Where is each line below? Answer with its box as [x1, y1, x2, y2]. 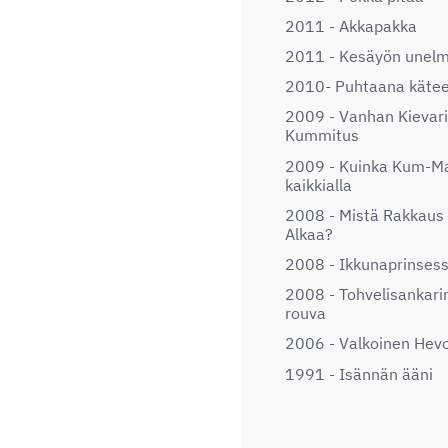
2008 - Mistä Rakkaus [285, 204, 444, 225]
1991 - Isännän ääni [285, 363, 433, 384]
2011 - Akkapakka [285, 15, 417, 36]
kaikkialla [285, 174, 352, 195]
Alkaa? [285, 223, 333, 244]
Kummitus [285, 125, 359, 146]
